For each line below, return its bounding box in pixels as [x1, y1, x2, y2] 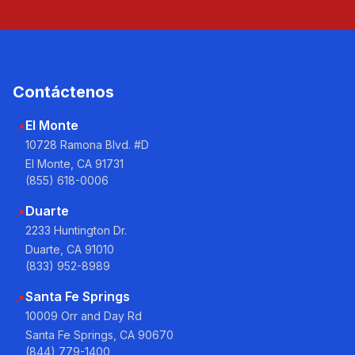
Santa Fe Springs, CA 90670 [25, 328, 174, 342]
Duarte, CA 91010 [25, 242, 114, 256]
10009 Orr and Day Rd [25, 309, 142, 323]
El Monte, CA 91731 [25, 157, 124, 170]
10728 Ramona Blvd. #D [25, 138, 149, 151]
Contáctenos [13, 82, 114, 101]
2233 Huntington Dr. [25, 223, 127, 237]
